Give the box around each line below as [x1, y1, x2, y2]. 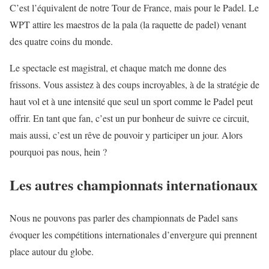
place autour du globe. [10, 245, 94, 258]
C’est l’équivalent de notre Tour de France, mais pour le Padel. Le [10, 1, 259, 14]
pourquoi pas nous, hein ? [10, 145, 107, 159]
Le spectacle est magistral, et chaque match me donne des [10, 61, 226, 74]
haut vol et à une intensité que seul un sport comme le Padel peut [10, 95, 253, 108]
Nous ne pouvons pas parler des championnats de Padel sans [10, 211, 238, 225]
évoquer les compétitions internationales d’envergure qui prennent [10, 228, 257, 241]
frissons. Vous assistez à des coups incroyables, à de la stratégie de [10, 78, 259, 91]
